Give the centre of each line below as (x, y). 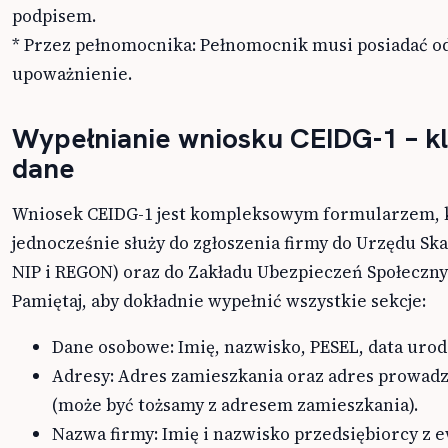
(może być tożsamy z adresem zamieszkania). (235, 405)
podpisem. (54, 16)
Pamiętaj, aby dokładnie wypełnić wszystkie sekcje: (219, 301)
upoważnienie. (72, 74)
